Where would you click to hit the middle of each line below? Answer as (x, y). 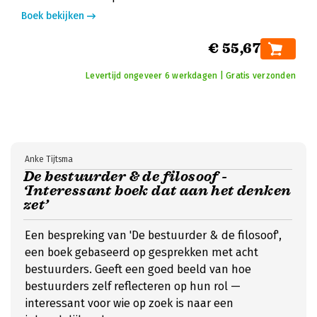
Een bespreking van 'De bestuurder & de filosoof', (153, 235)
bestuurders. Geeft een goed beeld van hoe (138, 269)
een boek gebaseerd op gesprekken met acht (142, 252)
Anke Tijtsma (49, 159)
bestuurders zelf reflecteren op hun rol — (133, 286)
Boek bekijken (53, 16)
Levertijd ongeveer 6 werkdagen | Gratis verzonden (191, 76)
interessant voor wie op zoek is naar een (129, 303)
